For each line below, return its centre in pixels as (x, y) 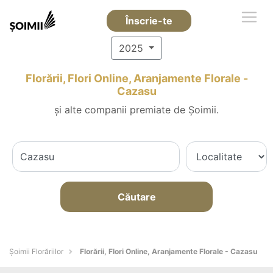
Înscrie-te (149, 21)
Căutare (136, 197)
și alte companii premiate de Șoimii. (136, 110)
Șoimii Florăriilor (36, 251)
